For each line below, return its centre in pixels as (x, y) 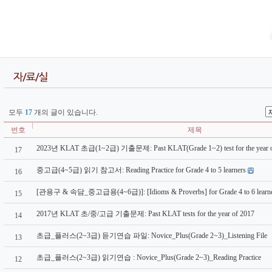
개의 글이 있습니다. (65, 112)
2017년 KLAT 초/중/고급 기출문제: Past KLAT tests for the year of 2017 (145, 214)
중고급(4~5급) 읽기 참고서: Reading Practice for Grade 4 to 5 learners (141, 170)
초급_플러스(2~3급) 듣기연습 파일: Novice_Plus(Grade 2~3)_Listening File (152, 236)
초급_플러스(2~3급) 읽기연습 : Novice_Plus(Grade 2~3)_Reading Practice (149, 257)
